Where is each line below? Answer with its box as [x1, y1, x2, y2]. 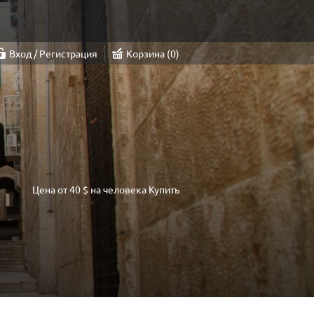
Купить [149, 183, 179, 196]
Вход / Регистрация [9, 47, 97, 60]
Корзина [126, 47, 167, 60]
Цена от [32, 183, 67, 196]
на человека [90, 183, 146, 196]
